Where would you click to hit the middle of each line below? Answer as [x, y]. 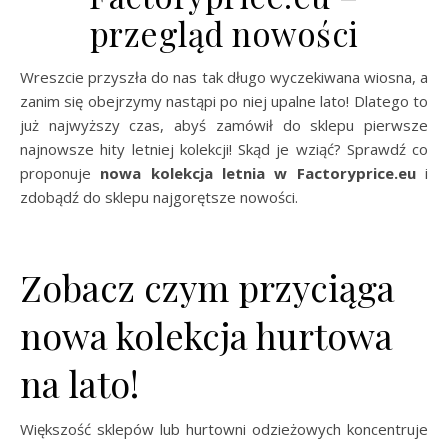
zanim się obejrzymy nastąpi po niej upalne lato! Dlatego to [224, 100]
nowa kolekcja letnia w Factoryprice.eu [258, 172]
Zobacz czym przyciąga [207, 286]
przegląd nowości [224, 32]
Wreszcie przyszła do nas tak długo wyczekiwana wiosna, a [27, 76]
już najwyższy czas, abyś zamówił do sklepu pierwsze [224, 124]
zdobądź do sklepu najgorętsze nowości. [159, 196]
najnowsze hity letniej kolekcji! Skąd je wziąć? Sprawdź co [224, 148]
